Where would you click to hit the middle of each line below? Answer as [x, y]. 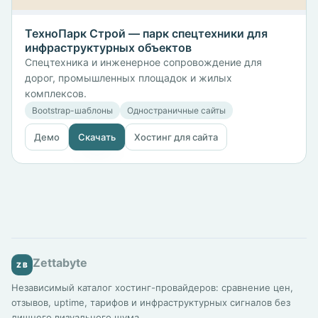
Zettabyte [60, 262]
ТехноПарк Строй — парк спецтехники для [146, 33]
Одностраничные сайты [176, 110]
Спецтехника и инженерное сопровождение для [143, 62]
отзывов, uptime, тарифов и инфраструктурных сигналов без [151, 302]
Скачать [97, 137]
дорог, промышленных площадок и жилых [128, 77]
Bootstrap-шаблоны [72, 110]
